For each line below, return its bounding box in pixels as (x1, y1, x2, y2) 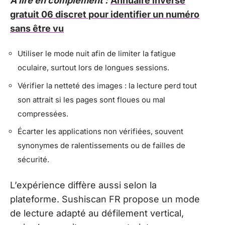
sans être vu (10, 23, 64, 34)
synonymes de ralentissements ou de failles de (18, 141, 185, 151)
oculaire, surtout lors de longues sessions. (18, 63, 169, 73)
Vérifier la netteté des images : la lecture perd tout (18, 80, 197, 90)
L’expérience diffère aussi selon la (10, 179, 157, 190)
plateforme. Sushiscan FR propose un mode (10, 193, 200, 204)
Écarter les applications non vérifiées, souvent (18, 127, 183, 137)
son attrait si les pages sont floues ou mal (18, 94, 165, 104)
